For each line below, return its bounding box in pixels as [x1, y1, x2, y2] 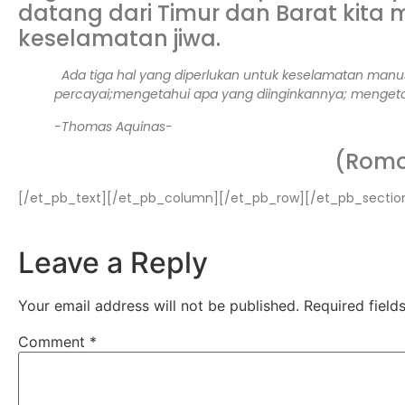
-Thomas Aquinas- [54, 117, 173, 136]
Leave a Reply [18, 245, 208, 281]
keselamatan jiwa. [18, 24, 221, 54]
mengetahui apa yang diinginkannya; [113, 85, 351, 104]
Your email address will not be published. [18, 297, 299, 316]
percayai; [54, 85, 113, 104]
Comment [18, 333, 89, 352]
